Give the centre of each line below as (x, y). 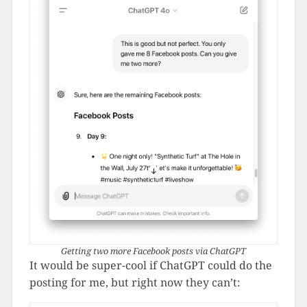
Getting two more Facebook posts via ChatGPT (153, 250)
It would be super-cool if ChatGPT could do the (150, 265)
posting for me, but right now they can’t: (135, 282)
